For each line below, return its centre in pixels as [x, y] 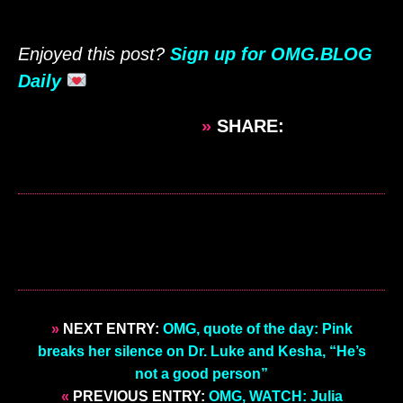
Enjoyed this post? [94, 54]
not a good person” [201, 373]
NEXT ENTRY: [111, 328]
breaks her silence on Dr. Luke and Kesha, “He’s [201, 351]
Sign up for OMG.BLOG [271, 54]
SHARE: [251, 125]
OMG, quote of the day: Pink [257, 328]
